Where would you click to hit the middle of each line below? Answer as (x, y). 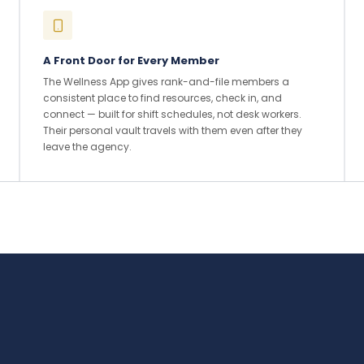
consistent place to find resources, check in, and (162, 98)
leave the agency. (87, 147)
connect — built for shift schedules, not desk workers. (172, 114)
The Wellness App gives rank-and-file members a (166, 82)
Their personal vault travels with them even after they (173, 130)
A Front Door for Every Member (131, 61)
